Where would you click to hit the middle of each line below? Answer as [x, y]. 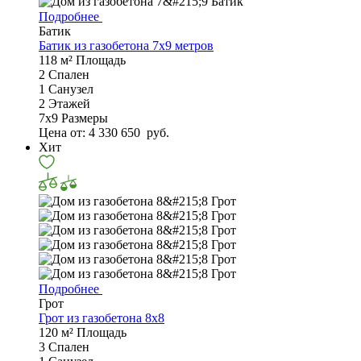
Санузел [71, 89]
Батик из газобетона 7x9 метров [126, 46]
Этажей [69, 104]
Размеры [85, 118]
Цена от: [64, 133]
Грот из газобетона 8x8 [102, 318]
